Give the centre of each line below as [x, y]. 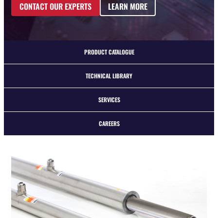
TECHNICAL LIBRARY [109, 76]
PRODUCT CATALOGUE [109, 52]
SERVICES [109, 100]
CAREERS [109, 123]
